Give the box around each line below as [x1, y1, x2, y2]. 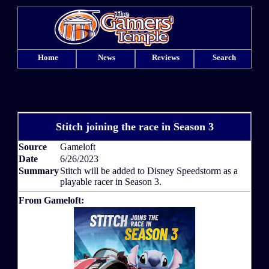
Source [19, 142, 47, 153]
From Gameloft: [19, 195, 84, 206]
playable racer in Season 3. [60, 177, 162, 187]
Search [213, 53, 236, 62]
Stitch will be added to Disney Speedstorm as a [60, 166, 238, 177]
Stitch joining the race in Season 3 [55, 121, 214, 133]
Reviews [151, 53, 180, 62]
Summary [19, 166, 59, 177]
